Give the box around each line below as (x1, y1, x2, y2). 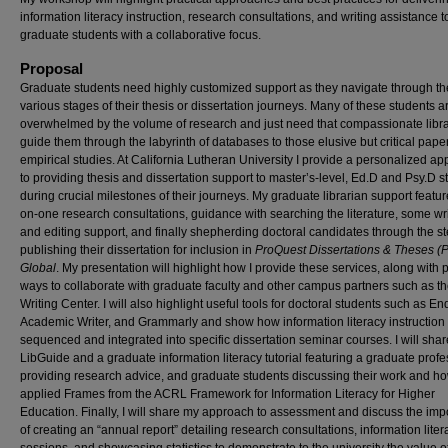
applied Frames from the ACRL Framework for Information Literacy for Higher (20, 387, 435, 401)
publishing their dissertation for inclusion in (20, 243, 255, 257)
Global (20, 261, 56, 275)
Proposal (20, 60, 83, 77)
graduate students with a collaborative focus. (20, 28, 261, 42)
